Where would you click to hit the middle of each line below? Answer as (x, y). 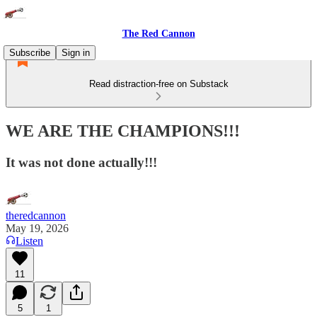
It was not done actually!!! (81, 162)
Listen (29, 241)
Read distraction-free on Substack (158, 84)
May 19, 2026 (37, 228)
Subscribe (30, 53)
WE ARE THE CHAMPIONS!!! (123, 131)
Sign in (76, 53)
